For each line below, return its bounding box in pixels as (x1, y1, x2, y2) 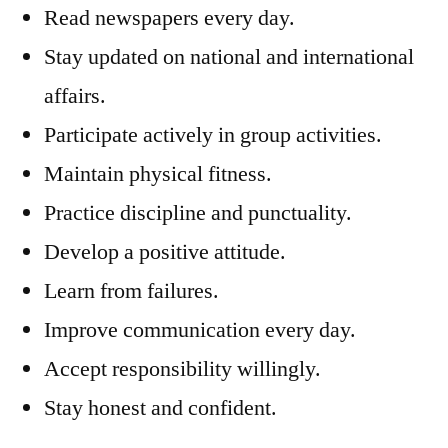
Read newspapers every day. (44, 4, 295, 32)
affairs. (44, 82, 106, 110)
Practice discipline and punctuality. (44, 199, 352, 227)
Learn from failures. (44, 277, 219, 305)
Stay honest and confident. (44, 394, 277, 422)
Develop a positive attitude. (44, 238, 286, 266)
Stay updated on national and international (44, 43, 414, 71)
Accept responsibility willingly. (44, 355, 321, 383)
